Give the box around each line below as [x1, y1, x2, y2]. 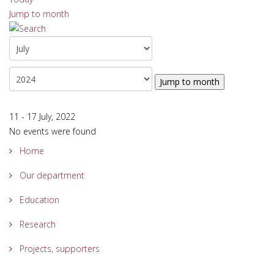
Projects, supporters [17, 243, 100, 254]
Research [17, 218, 56, 230]
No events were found [9, 125, 96, 137]
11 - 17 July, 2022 [9, 111, 75, 122]
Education [17, 194, 59, 206]
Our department [17, 169, 84, 181]
